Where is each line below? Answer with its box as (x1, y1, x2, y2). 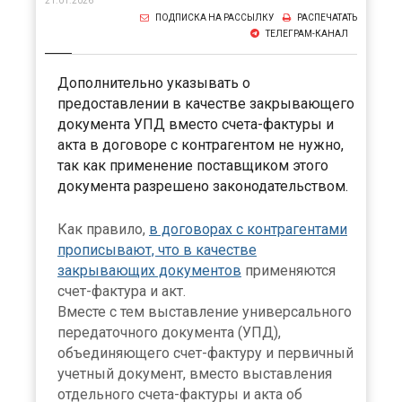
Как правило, (57, 220, 149, 238)
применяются (241, 261, 336, 279)
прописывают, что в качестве (57, 240, 257, 258)
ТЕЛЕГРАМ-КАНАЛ (264, 28, 348, 39)
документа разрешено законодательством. (57, 177, 348, 195)
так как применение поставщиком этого (57, 156, 328, 174)
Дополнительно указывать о (57, 74, 250, 92)
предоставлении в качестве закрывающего (57, 94, 354, 112)
